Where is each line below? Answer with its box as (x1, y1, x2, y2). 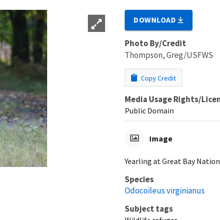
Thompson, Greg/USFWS (125, 49, 213, 60)
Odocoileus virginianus (125, 185, 205, 196)
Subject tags (125, 203, 173, 214)
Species (125, 173, 154, 185)
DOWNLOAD (134, 14, 178, 25)
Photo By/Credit (125, 37, 186, 49)
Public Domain (125, 105, 174, 115)
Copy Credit (139, 73, 176, 82)
